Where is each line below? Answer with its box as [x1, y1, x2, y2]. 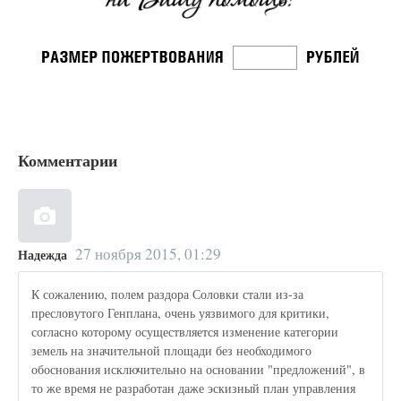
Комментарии [18, 148, 117, 172]
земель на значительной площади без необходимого [31, 342, 312, 360]
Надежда [18, 244, 67, 264]
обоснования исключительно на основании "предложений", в [31, 361, 366, 379]
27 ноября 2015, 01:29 [74, 243, 221, 264]
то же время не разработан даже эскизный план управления [31, 380, 356, 397]
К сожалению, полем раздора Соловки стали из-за [31, 286, 304, 303]
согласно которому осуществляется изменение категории [31, 323, 339, 341]
